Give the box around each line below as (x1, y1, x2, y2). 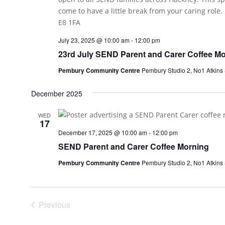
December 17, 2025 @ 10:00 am (58, 128, 147, 137)
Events (54, 209, 78, 221)
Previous (38, 199, 70, 210)
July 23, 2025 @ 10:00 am (58, 36, 130, 44)
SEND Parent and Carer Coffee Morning (58, 141, 209, 152)
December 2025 (31, 88, 82, 98)
